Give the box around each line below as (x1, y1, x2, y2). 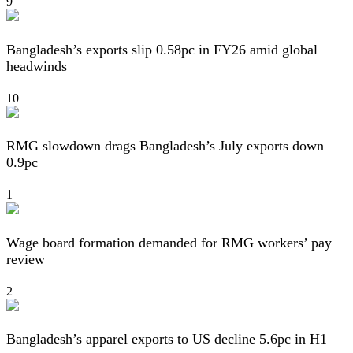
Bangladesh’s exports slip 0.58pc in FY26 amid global (6, 41, 318, 58)
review (6, 251, 45, 267)
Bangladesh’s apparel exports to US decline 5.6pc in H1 (6, 331, 327, 347)
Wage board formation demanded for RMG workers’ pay (6, 234, 332, 251)
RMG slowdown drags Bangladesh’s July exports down (6, 138, 324, 154)
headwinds (6, 58, 67, 74)
